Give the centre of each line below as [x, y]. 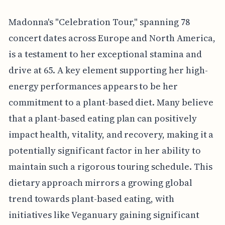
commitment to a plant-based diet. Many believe [111, 102]
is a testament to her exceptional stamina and [105, 54]
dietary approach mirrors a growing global [100, 182]
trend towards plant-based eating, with [91, 198]
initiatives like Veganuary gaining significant [104, 214]
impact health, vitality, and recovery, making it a [111, 134]
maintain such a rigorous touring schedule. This [110, 166]
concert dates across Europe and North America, [112, 38]
